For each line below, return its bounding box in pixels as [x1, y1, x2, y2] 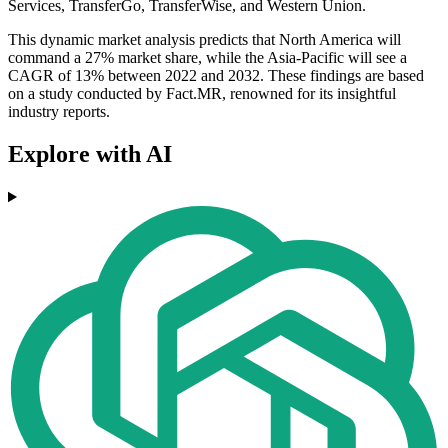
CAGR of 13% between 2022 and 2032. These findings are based [8, 67, 424, 85]
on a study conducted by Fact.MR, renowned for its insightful [8, 85, 396, 103]
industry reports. [8, 103, 110, 121]
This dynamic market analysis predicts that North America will [8, 31, 401, 49]
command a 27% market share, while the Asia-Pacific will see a [8, 49, 407, 67]
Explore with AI [8, 141, 172, 168]
